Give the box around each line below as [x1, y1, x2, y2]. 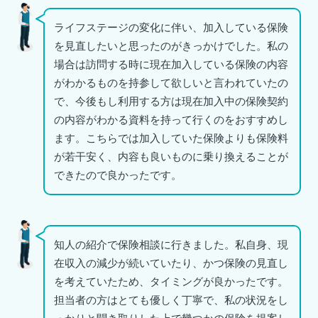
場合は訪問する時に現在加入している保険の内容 [53, 58, 288, 71]
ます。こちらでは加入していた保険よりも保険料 [53, 132, 288, 145]
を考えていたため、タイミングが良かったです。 [53, 275, 288, 288]
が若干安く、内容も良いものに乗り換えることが [53, 150, 288, 163]
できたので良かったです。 [53, 169, 182, 182]
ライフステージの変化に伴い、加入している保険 [53, 21, 288, 34]
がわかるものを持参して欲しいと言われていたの [53, 77, 288, 89]
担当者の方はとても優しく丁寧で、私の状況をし [53, 294, 288, 307]
